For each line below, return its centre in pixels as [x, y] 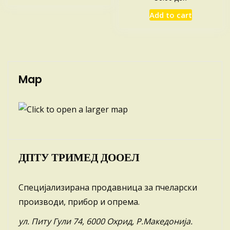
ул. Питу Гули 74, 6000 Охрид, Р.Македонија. [106, 221]
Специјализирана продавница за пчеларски [108, 187]
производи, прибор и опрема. [79, 202]
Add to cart [171, 15]
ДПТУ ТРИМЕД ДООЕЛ [79, 157]
